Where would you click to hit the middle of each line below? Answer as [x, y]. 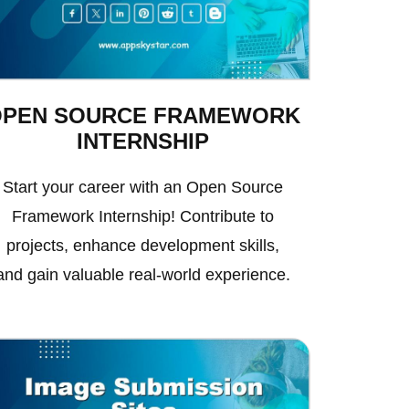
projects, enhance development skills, [142, 246]
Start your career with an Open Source [142, 188]
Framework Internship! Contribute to [142, 217]
